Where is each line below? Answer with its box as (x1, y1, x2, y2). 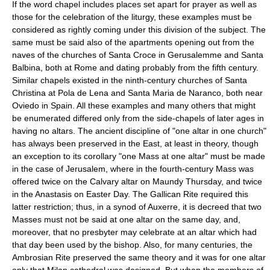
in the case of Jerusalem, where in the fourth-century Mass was (12, 163, 254, 174)
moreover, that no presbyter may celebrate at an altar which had (12, 227, 257, 237)
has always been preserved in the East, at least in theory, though (12, 138, 259, 148)
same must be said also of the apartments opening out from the (12, 37, 254, 47)
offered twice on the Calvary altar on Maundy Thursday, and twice (12, 176, 262, 186)
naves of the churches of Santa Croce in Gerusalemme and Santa (12, 49, 263, 60)
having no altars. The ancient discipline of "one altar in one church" (12, 125, 266, 136)
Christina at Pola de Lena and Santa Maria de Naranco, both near (12, 87, 263, 98)
